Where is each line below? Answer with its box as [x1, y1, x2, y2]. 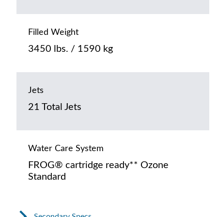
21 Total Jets [28, 102, 81, 112]
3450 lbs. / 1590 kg [28, 44, 113, 54]
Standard [28, 171, 66, 182]
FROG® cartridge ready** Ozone [28, 160, 169, 170]
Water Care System [28, 144, 104, 153]
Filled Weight [28, 28, 78, 37]
